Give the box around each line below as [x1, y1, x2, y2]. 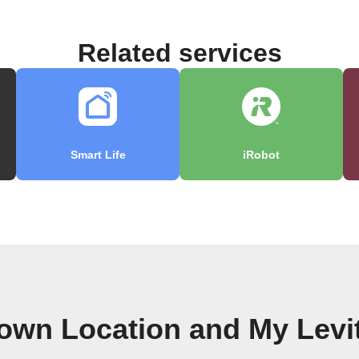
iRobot [243, 148, 280, 162]
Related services [77, 38, 282, 68]
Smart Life [70, 148, 126, 162]
